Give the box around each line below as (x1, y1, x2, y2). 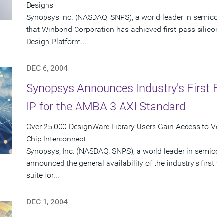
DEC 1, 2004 (26, 197, 68, 207)
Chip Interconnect (26, 134, 86, 144)
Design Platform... (26, 37, 87, 46)
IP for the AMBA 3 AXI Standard (26, 100, 186, 114)
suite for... (26, 170, 59, 180)
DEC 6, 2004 (26, 63, 68, 73)
